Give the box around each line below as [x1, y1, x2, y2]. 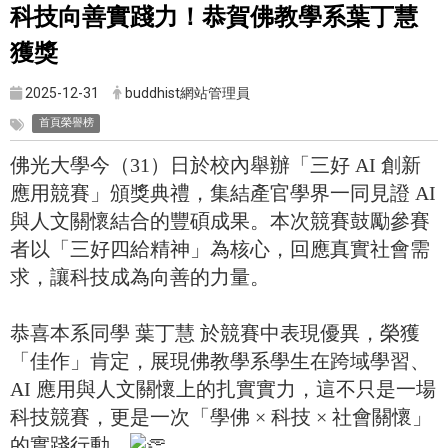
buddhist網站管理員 [125, 85, 250, 101]
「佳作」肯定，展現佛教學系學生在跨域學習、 [10, 349, 430, 372]
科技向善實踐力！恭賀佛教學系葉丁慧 [10, 4, 418, 30]
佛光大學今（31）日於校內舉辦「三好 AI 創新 [10, 153, 421, 176]
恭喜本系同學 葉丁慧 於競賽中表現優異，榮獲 [10, 321, 420, 344]
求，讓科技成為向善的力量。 [10, 265, 270, 288]
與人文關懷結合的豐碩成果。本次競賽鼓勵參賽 [10, 209, 430, 232]
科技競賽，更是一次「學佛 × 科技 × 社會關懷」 [10, 405, 432, 428]
